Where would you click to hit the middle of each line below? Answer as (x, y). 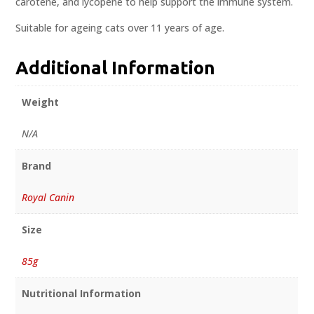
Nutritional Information (81, 293)
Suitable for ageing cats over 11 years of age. (120, 28)
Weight (40, 102)
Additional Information (116, 68)
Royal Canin (48, 198)
